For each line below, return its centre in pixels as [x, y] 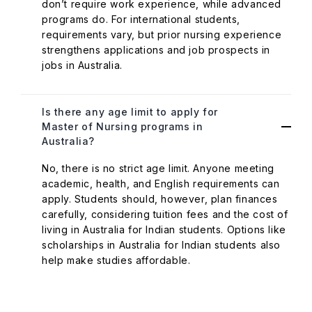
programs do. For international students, [141, 19]
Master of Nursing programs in [123, 126]
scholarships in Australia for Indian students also [162, 245]
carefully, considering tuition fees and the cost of [165, 214]
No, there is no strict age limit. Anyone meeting [158, 168]
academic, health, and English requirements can [161, 184]
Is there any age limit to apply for [130, 112]
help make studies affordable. [116, 260]
